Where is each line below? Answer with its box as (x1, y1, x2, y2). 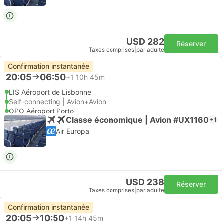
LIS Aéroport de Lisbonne (9, 88, 91, 96)
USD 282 (126, 36, 164, 47)
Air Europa (56, 127, 89, 135)
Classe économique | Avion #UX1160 (66, 114, 209, 125)
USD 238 (126, 177, 164, 187)
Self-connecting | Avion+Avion (9, 97, 106, 106)
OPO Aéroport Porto (9, 107, 74, 115)
